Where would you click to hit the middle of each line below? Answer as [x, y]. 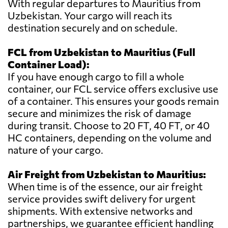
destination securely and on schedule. [93, 28]
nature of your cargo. [55, 150]
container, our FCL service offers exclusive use [113, 89]
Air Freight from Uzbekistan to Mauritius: [107, 174]
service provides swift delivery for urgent [102, 199]
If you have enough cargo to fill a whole [96, 77]
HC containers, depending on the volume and [110, 138]
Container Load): [49, 64]
